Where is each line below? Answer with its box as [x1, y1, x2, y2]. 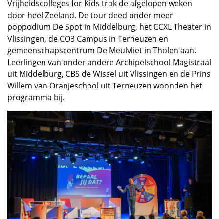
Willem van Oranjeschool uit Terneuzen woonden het [7, 80, 202, 91]
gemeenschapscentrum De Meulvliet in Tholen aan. [7, 44, 196, 56]
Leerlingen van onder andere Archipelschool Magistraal [7, 56, 211, 67]
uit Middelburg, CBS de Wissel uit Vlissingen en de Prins [7, 68, 211, 79]
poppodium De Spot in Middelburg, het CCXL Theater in [7, 21, 211, 32]
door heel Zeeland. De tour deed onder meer [7, 9, 173, 21]
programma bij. [7, 91, 65, 103]
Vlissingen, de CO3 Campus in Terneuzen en [7, 33, 168, 44]
